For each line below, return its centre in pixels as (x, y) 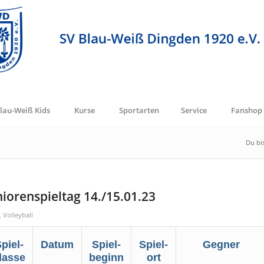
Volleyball (18, 215)
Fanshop (247, 110)
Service (194, 110)
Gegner (221, 245)
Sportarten (139, 110)
